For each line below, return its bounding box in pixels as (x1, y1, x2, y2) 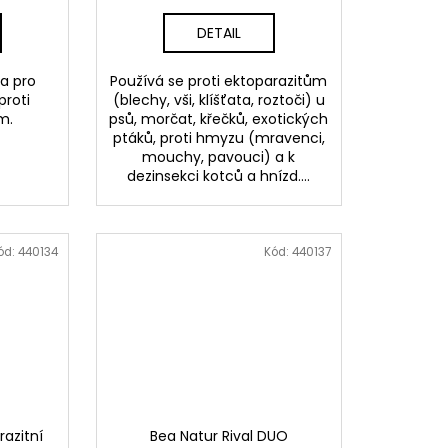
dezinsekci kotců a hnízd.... (127, 166, 311, 187)
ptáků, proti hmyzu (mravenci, (112, 128, 325, 149)
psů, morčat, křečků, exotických (109, 109, 329, 130)
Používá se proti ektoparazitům (110, 71, 328, 92)
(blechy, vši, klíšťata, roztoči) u (112, 90, 325, 111)
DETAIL (196, 23, 241, 44)
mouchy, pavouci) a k (142, 147, 296, 168)
